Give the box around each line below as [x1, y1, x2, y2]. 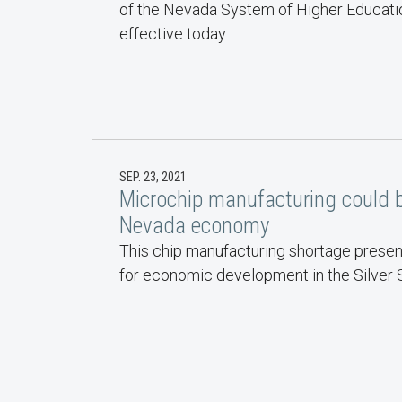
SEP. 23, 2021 [119, 170, 187, 185]
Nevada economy [119, 213, 269, 240]
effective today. [119, 24, 228, 44]
